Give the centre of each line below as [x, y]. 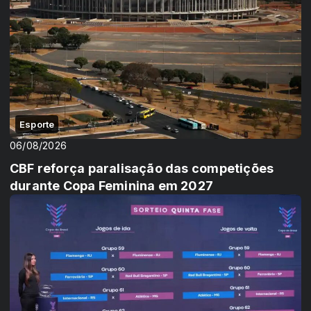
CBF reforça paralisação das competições [142, 168]
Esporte [37, 124]
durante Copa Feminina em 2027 [112, 185]
